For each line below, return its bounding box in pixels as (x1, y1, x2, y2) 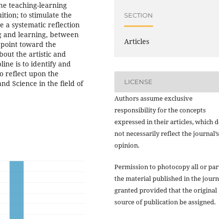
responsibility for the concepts (114, 105, 206, 114)
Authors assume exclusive (114, 93, 193, 103)
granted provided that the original (114, 185, 217, 195)
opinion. (114, 140, 139, 150)
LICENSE (124, 78, 153, 86)
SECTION (124, 11, 153, 19)
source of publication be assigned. (114, 197, 216, 206)
